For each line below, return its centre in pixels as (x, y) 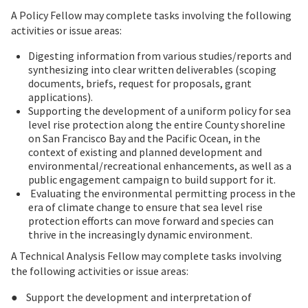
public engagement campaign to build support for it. (152, 180)
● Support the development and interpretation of (131, 297)
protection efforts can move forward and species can (151, 221)
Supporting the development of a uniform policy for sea (159, 111)
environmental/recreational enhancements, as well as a (160, 166)
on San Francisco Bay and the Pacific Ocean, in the (144, 139)
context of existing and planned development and (145, 152)
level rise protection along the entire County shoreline (157, 125)
